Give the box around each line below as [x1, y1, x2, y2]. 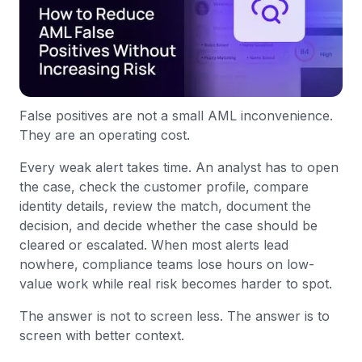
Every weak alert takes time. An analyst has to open [19, 159, 339, 176]
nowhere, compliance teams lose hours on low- [19, 256, 314, 273]
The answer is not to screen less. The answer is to [19, 308, 330, 325]
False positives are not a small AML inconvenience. [19, 107, 333, 124]
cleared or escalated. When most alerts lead [19, 237, 288, 254]
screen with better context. [19, 327, 184, 344]
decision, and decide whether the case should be [19, 217, 318, 234]
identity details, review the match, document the [19, 198, 311, 215]
